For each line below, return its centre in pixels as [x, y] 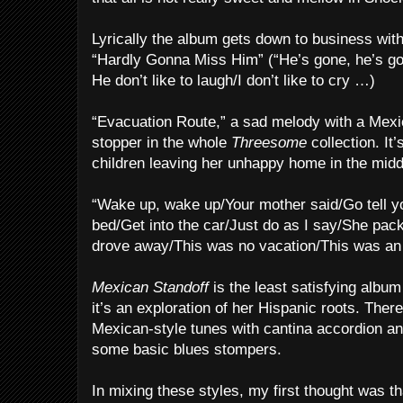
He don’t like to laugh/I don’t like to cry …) [233, 81]
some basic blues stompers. [187, 349]
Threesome [269, 143]
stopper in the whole [161, 143]
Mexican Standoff [150, 287]
